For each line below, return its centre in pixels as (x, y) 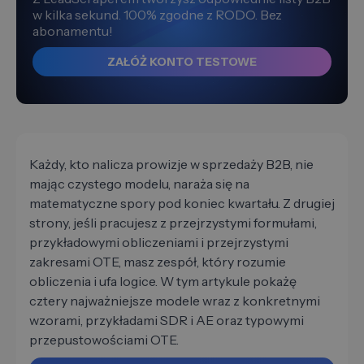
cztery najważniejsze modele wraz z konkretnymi (175, 301)
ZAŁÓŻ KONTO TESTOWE (182, 62)
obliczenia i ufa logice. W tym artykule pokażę (163, 282)
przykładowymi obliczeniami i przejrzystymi (159, 243)
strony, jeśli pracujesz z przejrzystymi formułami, (173, 223)
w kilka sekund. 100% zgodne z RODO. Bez (157, 15)
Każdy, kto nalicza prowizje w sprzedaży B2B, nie (171, 165)
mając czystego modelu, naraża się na (139, 184)
